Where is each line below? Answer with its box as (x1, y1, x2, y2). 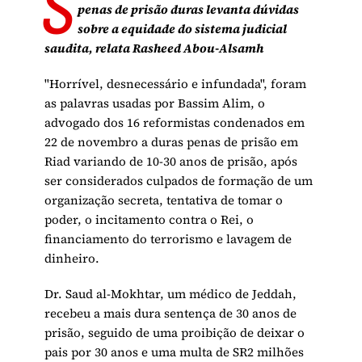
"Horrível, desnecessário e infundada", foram (44, 75, 307, 93)
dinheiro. (44, 250, 100, 267)
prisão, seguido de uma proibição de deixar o (44, 324, 305, 342)
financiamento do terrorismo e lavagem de (44, 230, 293, 248)
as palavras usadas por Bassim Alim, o (44, 95, 266, 112)
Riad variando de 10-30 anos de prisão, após (44, 153, 298, 170)
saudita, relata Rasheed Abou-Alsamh (44, 40, 264, 57)
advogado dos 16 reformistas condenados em (44, 114, 305, 132)
